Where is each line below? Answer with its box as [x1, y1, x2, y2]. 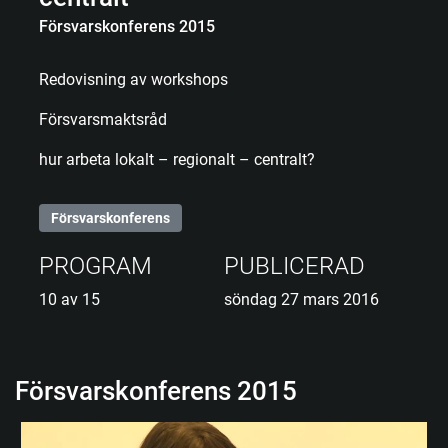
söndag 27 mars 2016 [224, 290, 379, 310]
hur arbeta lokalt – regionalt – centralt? [39, 150, 315, 170]
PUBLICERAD [224, 252, 365, 281]
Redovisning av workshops [39, 70, 228, 90]
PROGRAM [39, 252, 152, 281]
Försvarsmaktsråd [39, 110, 167, 130]
